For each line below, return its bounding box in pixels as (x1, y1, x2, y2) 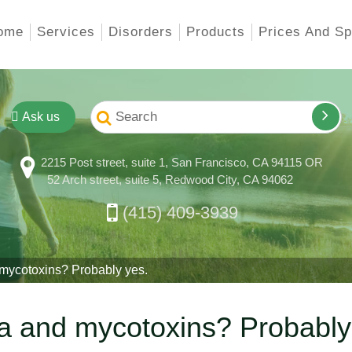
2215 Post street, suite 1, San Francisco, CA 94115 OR (40, 156, 323, 169)
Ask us (18, 110, 60, 123)
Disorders (108, 24, 173, 39)
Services (37, 24, 95, 39)
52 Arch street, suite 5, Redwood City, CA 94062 (47, 173, 293, 186)
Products (186, 24, 245, 39)
